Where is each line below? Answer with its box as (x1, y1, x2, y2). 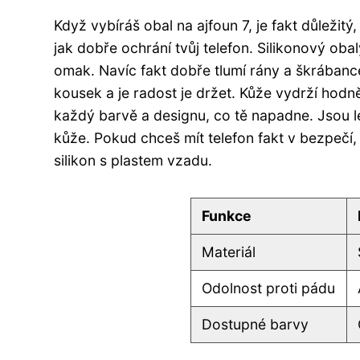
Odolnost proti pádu (202, 279, 336, 297)
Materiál (202, 243, 256, 260)
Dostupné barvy (202, 315, 309, 333)
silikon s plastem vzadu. (54, 151, 212, 169)
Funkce (202, 207, 252, 224)
